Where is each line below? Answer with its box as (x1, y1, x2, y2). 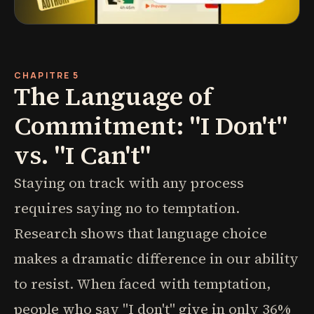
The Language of (14, 79, 212, 114)
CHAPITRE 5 (14, 69, 80, 81)
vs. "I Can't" (14, 138, 151, 172)
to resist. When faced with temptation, (14, 274, 271, 294)
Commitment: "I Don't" (14, 109, 287, 143)
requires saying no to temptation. (14, 198, 240, 218)
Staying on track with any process (14, 173, 244, 193)
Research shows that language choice (14, 224, 267, 243)
